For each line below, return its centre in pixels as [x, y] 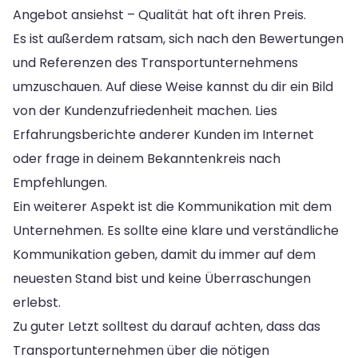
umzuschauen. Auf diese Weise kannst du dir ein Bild [173, 86]
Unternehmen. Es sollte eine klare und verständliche [176, 230]
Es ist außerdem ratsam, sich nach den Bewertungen [178, 38]
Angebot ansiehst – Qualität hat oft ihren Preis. [159, 14]
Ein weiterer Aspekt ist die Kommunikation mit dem [172, 206]
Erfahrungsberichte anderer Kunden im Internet [163, 134]
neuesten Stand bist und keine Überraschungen [162, 278]
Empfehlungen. [60, 182]
